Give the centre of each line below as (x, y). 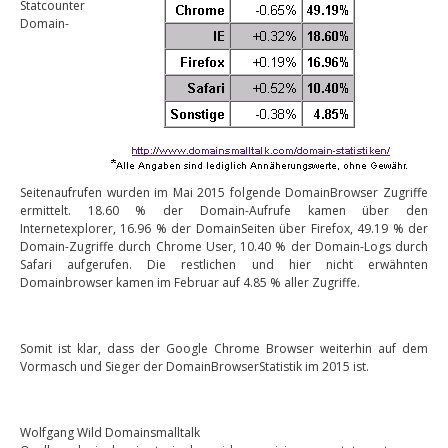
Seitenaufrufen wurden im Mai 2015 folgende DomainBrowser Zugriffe (224, 192)
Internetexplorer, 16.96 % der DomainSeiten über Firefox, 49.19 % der (224, 228)
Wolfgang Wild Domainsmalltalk (110, 432)
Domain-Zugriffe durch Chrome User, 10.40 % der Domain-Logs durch (224, 246)
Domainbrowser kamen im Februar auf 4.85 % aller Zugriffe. (190, 282)
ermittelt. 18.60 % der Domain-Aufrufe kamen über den (224, 210)
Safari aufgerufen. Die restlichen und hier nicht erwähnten (224, 264)
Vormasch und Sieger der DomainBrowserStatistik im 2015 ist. (194, 366)
